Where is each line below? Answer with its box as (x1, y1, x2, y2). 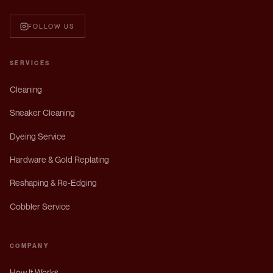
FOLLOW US (28, 23, 75, 30)
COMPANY (10, 242, 50, 250)
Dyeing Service (10, 130, 66, 141)
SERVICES (10, 58, 51, 66)
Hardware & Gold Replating (10, 154, 109, 165)
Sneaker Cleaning (10, 107, 75, 118)
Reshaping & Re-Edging (10, 177, 97, 188)
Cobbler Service (10, 200, 70, 211)
